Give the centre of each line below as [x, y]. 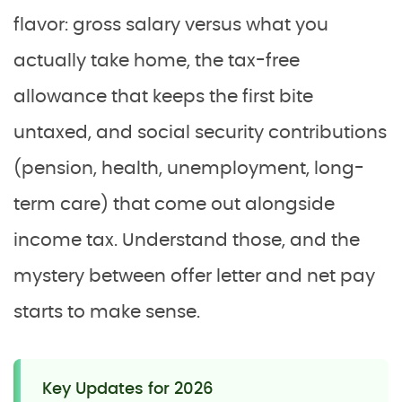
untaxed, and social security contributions [200, 132]
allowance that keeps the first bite [163, 96]
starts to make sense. [107, 312]
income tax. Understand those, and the [187, 240]
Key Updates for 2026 [128, 389]
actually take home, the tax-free [157, 61]
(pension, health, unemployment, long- [189, 168]
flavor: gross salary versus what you [171, 25]
